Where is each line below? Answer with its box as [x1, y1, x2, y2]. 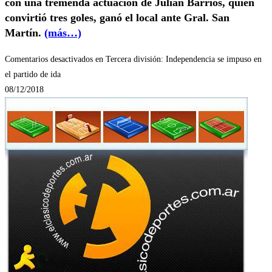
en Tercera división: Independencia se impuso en [93, 54, 262, 64]
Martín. [5, 26, 44, 39]
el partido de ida [5, 69, 61, 79]
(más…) [44, 26, 81, 39]
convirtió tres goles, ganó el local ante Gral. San [5, 11, 229, 24]
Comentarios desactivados [5, 54, 93, 64]
